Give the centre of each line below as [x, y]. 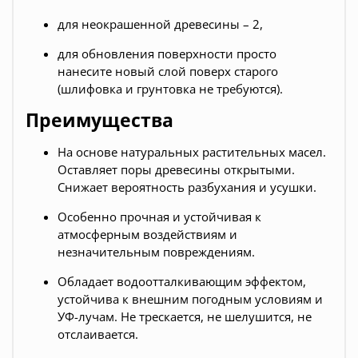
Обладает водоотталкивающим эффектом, [182, 281]
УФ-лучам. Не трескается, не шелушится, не [185, 316]
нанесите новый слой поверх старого [168, 71]
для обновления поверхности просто [167, 53]
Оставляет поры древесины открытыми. [176, 169]
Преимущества [99, 120]
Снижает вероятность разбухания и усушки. [187, 187]
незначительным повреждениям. [156, 251]
